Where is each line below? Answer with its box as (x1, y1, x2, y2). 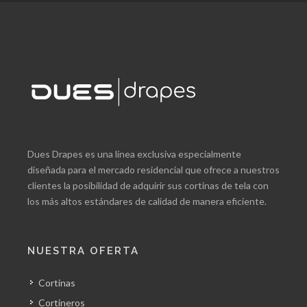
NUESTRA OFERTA (27, 245, 139, 257)
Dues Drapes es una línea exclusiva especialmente (27, 148, 241, 160)
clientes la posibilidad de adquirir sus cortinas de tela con (27, 180, 269, 191)
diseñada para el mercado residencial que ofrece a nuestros (27, 164, 280, 175)
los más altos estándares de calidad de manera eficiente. (27, 195, 267, 207)
